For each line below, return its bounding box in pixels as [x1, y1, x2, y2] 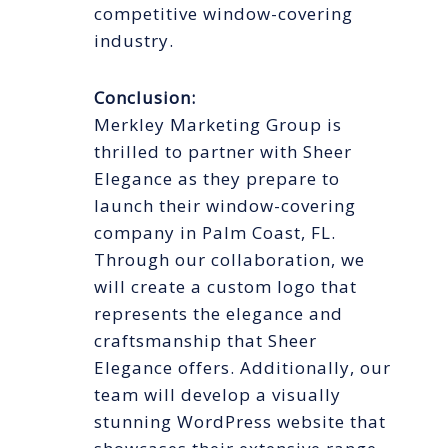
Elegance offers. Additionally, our [94, 356, 391, 380]
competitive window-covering [94, 2, 353, 26]
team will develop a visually [94, 383, 341, 407]
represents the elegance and [94, 302, 343, 326]
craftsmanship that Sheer [94, 329, 317, 353]
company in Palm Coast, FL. [94, 221, 336, 245]
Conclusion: [94, 86, 196, 110]
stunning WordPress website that [94, 410, 386, 434]
